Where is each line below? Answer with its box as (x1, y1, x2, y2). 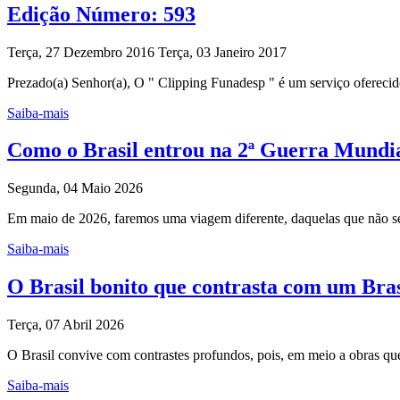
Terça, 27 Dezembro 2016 (7, 44, 154, 60)
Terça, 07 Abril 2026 (7, 317, 124, 333)
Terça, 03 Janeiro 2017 (158, 44, 287, 60)
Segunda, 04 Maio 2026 (7, 180, 143, 196)
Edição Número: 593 (7, 2, 196, 26)
